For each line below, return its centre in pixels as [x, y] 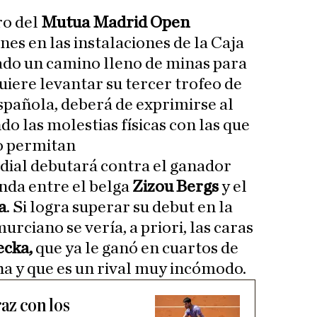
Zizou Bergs [177, 187]
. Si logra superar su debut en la [120, 208]
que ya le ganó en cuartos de [136, 249]
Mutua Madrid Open [116, 23]
